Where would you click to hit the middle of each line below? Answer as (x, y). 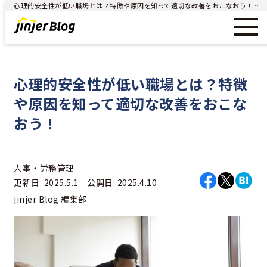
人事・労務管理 (44, 168)
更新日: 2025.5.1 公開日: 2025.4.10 (85, 182)
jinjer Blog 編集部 (50, 199)
